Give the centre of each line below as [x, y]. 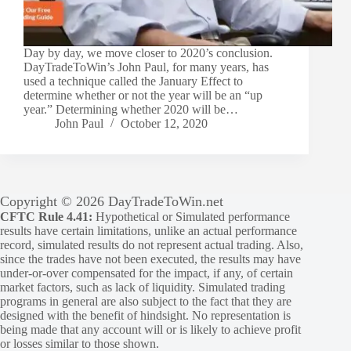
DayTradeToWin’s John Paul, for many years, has [146, 67]
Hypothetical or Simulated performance [191, 217]
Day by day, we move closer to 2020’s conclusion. [148, 53]
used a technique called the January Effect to [133, 81]
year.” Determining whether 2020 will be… [131, 110]
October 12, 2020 [164, 124]
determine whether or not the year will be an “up [143, 96]
